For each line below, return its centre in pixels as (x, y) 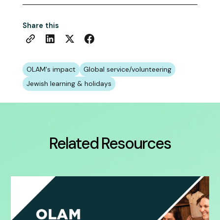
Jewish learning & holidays (69, 84)
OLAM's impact (51, 69)
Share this (41, 26)
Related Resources (110, 144)
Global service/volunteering (128, 69)
